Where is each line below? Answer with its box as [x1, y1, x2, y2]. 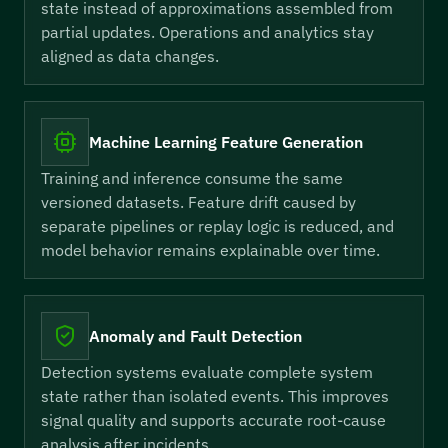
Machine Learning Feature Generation [89, 132, 363, 152]
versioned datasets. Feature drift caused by [41, 192, 356, 212]
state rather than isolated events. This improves [41, 386, 389, 406]
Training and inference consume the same [41, 168, 343, 188]
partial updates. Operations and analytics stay [41, 22, 374, 42]
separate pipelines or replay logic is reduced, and [41, 216, 394, 236]
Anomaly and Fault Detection [89, 326, 302, 346]
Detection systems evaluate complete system [41, 362, 373, 382]
